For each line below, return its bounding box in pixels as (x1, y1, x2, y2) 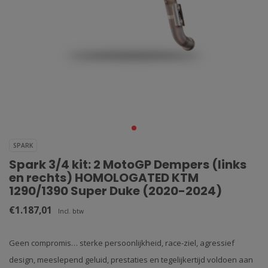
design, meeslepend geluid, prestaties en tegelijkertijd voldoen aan (9, 254, 253, 265)
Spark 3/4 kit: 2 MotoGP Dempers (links (9, 156, 246, 173)
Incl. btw (58, 207, 84, 215)
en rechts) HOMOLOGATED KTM (9, 169, 199, 186)
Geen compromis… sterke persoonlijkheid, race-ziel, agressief (9, 237, 234, 248)
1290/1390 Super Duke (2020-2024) (9, 182, 222, 199)
